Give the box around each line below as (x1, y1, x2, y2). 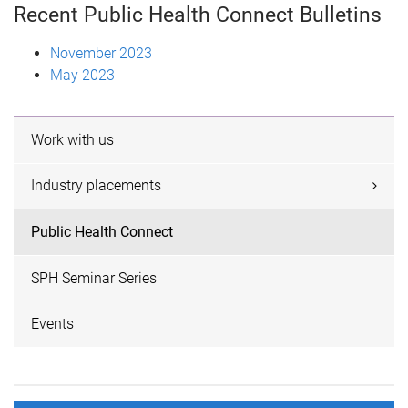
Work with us (31, 130, 115, 148)
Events (31, 315, 75, 333)
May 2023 (50, 66, 115, 84)
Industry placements (31, 177, 162, 195)
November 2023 (50, 44, 152, 62)
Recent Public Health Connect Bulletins (14, 2, 382, 27)
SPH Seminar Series (31, 269, 158, 287)
